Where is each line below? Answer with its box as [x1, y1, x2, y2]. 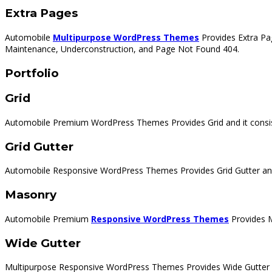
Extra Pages [5, 6, 78, 21]
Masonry [5, 188, 56, 202]
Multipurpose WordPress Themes [53, 31, 199, 43]
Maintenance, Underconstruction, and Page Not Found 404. [5, 42, 239, 55]
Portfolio [5, 66, 59, 80]
